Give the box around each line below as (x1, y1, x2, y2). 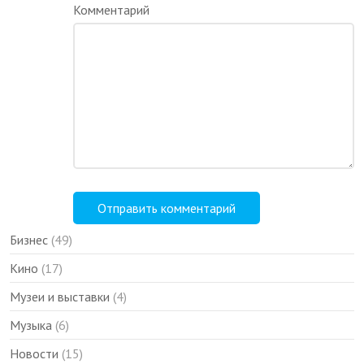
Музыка (10, 316, 53, 333)
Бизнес (10, 231, 49, 248)
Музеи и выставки (10, 288, 110, 305)
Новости (10, 344, 59, 362)
